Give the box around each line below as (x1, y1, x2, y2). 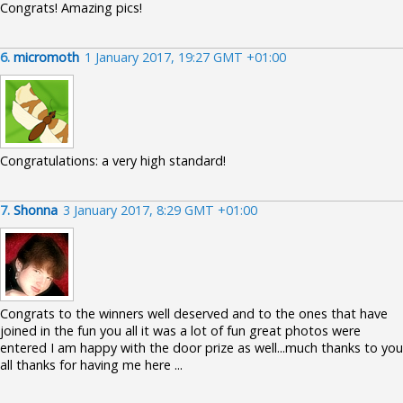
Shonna (13, 201, 58, 219)
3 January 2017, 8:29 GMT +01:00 (63, 201, 257, 219)
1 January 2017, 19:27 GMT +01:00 (85, 49, 286, 66)
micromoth (13, 49, 79, 66)
